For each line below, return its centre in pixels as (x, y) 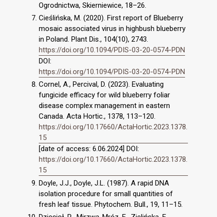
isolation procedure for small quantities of (106, 194)
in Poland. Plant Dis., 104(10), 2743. (93, 39)
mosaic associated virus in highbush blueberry (112, 28)
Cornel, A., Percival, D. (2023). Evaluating (101, 85)
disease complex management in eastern (104, 106)
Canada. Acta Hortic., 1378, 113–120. (97, 116)
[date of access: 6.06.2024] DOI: (89, 149)
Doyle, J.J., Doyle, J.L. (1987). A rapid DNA (104, 183)
